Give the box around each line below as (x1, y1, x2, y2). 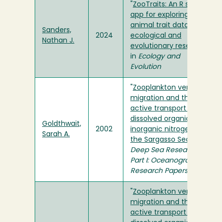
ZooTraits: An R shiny (133, 1, 203, 9)
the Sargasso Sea (130, 136, 190, 144)
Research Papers (130, 167, 188, 175)
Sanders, (42, 27, 71, 35)
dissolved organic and (130, 115, 206, 123)
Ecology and (138, 53, 180, 61)
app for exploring (130, 11, 189, 19)
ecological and (130, 32, 181, 40)
